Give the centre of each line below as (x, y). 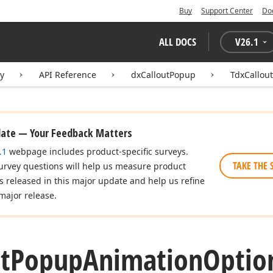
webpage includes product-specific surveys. (97, 151)
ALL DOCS (178, 42)
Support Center (227, 11)
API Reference (68, 75)
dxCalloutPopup (163, 75)
